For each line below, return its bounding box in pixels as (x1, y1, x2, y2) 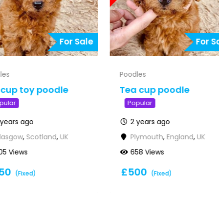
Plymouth (131, 131, 164, 142)
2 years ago (131, 116, 171, 127)
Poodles (119, 69, 146, 79)
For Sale (59, 35, 93, 47)
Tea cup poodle (119, 83, 190, 96)
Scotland (26, 131, 57, 142)
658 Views (131, 147, 165, 157)
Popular (127, 98, 153, 108)
